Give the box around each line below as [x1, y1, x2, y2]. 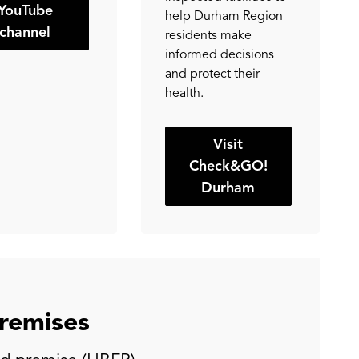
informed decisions [164, 46, 274, 63]
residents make [164, 27, 252, 44]
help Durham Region [164, 8, 283, 25]
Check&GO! [188, 157, 268, 175]
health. [164, 85, 204, 102]
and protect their [164, 66, 260, 83]
